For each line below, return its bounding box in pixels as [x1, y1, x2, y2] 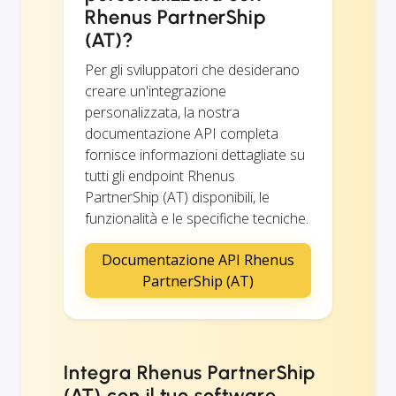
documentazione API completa [85, 123, 278, 143]
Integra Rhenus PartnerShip [64, 360, 316, 385]
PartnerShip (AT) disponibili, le [85, 187, 270, 207]
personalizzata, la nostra [85, 102, 240, 122]
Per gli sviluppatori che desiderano [85, 59, 300, 80]
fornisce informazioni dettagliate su [85, 144, 305, 164]
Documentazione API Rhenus [102, 249, 294, 270]
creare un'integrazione [85, 80, 226, 101]
